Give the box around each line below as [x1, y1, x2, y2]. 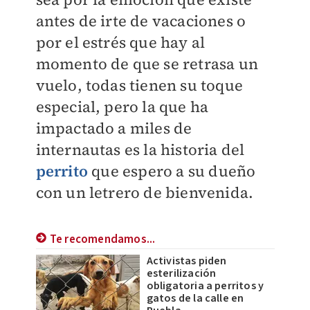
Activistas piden [146, 253, 227, 268]
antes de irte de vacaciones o [35, 10, 246, 31]
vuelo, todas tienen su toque [35, 75, 244, 95]
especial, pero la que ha [35, 96, 209, 117]
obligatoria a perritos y [146, 278, 264, 293]
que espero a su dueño [87, 161, 256, 181]
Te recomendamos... [49, 231, 156, 248]
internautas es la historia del [35, 139, 245, 160]
